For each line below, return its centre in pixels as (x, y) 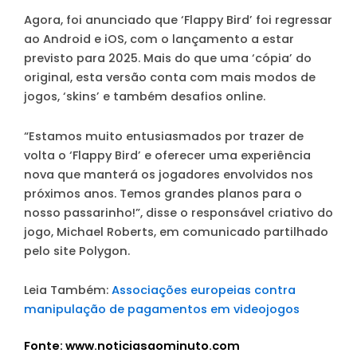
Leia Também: (68, 290)
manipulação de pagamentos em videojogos (162, 310)
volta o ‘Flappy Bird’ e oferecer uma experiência (167, 155)
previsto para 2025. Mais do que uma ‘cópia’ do (168, 59)
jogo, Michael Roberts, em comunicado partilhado (176, 231)
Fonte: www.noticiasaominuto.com (132, 345)
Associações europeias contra (204, 290)
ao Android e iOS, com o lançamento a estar (159, 39)
